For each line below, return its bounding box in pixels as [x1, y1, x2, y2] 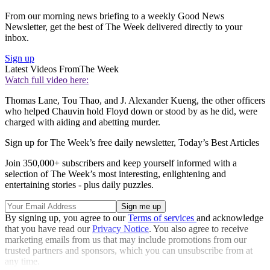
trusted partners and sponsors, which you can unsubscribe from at [5, 245, 253, 256]
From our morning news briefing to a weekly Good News [5, 10, 224, 21]
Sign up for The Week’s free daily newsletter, [5, 137, 178, 148]
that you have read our [5, 223, 92, 234]
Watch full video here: [5, 74, 89, 85]
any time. [5, 256, 40, 266]
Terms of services [128, 212, 196, 223]
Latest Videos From [5, 63, 80, 74]
